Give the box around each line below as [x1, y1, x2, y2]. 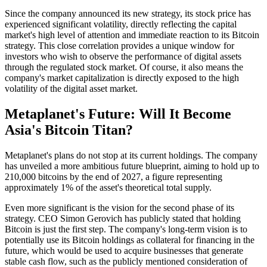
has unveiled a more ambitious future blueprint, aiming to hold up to [5, 160, 259, 171]
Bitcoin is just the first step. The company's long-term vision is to [5, 223, 247, 234]
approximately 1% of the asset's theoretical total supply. [5, 182, 212, 193]
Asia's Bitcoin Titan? [5, 122, 133, 138]
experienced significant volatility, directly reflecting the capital [5, 19, 237, 29]
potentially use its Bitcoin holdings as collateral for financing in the [5, 234, 254, 245]
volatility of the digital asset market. [5, 83, 138, 94]
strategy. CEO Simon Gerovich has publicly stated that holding [5, 213, 241, 223]
